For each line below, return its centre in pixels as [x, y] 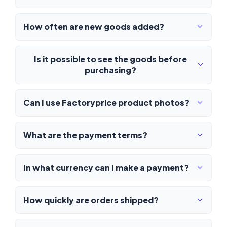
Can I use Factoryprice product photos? [106, 102]
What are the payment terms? [85, 135]
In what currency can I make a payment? [106, 167]
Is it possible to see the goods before [110, 59]
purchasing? [110, 70]
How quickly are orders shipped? [91, 200]
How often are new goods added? [94, 26]
